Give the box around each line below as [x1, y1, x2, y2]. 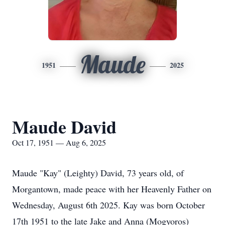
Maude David [12, 114, 117, 140]
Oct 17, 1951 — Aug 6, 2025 [12, 137, 106, 148]
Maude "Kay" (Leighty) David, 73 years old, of [12, 167, 184, 179]
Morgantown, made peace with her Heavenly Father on [12, 183, 211, 195]
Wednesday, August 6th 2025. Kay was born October [12, 199, 205, 211]
